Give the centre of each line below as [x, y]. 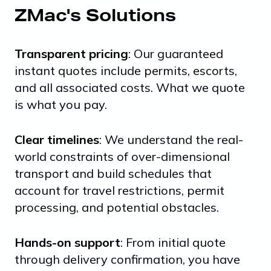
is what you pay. [61, 104]
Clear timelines [57, 139]
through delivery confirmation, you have [127, 259]
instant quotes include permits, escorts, [126, 70]
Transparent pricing [71, 53]
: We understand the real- [171, 139]
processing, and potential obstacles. [117, 207]
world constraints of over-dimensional [122, 156]
